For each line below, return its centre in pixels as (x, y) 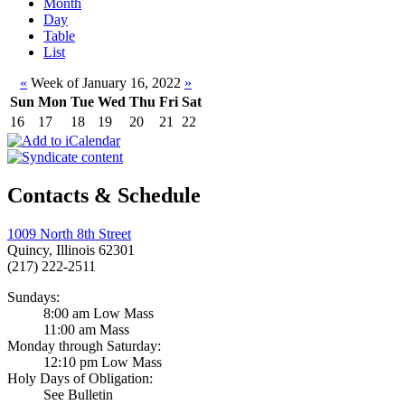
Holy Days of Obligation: (80, 379)
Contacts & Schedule (104, 196)
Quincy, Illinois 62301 (71, 250)
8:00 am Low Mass (99, 314)
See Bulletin (78, 395)
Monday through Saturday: (84, 346)
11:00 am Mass (86, 330)
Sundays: (33, 297)
